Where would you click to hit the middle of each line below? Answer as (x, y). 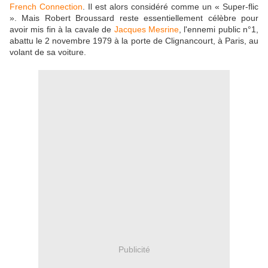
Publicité (134, 249)
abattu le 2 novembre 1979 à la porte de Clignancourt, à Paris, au (134, 41)
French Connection (46, 7)
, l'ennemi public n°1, (219, 30)
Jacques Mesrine (146, 30)
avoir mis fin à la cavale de (62, 30)
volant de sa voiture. (49, 52)
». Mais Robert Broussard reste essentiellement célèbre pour (134, 18)
